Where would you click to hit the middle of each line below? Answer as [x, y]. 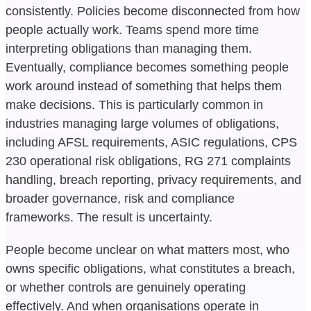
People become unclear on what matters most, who [148, 250]
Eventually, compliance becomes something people [147, 67]
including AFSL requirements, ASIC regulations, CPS [151, 142]
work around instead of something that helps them [144, 86]
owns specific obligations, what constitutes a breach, [150, 268]
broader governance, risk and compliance [120, 198]
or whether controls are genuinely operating [126, 287]
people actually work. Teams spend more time [132, 30]
